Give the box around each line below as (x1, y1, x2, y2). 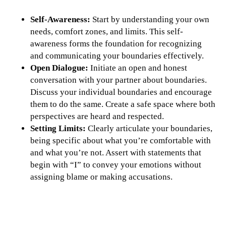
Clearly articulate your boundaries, (88, 123, 212, 133)
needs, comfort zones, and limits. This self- (30, 26, 183, 36)
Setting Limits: (30, 123, 88, 133)
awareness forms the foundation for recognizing (30, 38, 202, 48)
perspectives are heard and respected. (30, 111, 164, 121)
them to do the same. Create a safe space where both (30, 99, 215, 109)
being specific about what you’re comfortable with (30, 135, 211, 145)
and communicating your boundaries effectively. (30, 50, 204, 61)
